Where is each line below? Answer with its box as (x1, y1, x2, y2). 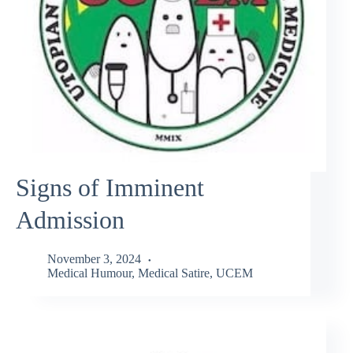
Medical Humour (47, 266, 132, 280)
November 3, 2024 (47, 251, 141, 266)
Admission (16, 206, 124, 235)
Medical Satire (138, 266, 210, 280)
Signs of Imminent (16, 173, 204, 203)
